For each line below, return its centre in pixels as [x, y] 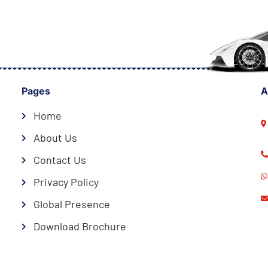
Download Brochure [80, 226]
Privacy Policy [66, 182]
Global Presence [71, 204]
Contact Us [60, 160]
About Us [55, 138]
